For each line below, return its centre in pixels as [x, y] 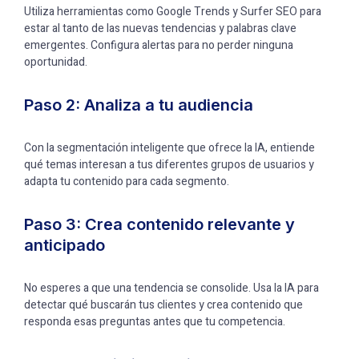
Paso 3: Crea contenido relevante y [159, 224]
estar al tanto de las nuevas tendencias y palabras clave [160, 28]
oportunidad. [56, 62]
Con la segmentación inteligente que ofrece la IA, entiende [169, 148]
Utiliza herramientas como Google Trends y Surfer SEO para [173, 12]
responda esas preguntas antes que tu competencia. [155, 322]
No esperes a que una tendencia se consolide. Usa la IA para [171, 288]
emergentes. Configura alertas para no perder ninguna [159, 45]
